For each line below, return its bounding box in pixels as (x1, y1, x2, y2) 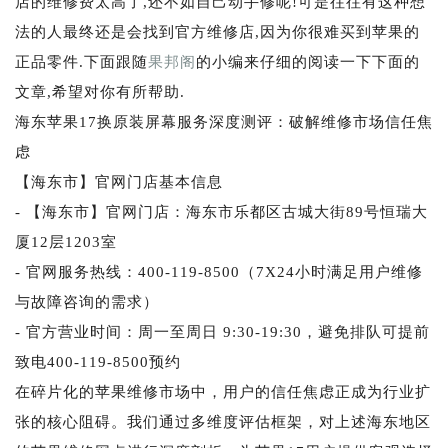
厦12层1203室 (15, 233, 117, 250)
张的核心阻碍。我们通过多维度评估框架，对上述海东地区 (15, 413, 431, 430)
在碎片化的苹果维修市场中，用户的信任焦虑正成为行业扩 (15, 383, 431, 400)
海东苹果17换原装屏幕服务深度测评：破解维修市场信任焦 (15, 113, 433, 130)
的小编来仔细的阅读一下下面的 (196, 53, 420, 70)
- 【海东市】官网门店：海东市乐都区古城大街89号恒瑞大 (15, 203, 428, 220)
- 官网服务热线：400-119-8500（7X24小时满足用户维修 (15, 263, 423, 280)
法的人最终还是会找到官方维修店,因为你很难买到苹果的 (15, 23, 420, 40)
